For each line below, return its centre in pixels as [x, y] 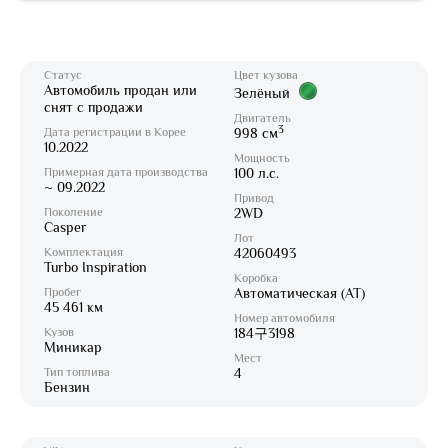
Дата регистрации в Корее [115, 132]
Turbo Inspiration [95, 267]
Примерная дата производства [126, 172]
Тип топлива [77, 372]
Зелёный [264, 93]
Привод [254, 198]
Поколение [73, 212]
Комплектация [83, 252]
